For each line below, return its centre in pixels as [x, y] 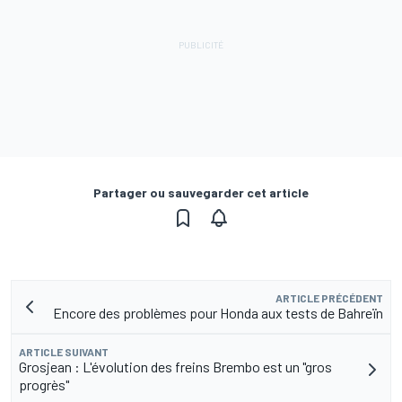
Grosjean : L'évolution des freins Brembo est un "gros [175, 367]
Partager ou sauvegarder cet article [201, 193]
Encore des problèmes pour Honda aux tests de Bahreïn [218, 313]
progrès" [44, 385]
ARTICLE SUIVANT [64, 352]
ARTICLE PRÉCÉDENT [329, 298]
